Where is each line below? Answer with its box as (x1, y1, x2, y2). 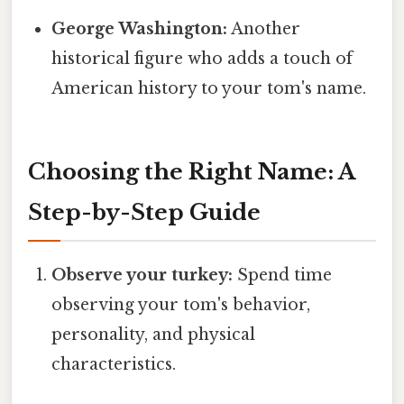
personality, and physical (51, 325, 256, 345)
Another (227, 19, 301, 40)
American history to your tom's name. (51, 78, 367, 99)
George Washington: (51, 19, 228, 40)
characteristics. (51, 354, 177, 375)
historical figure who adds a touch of (51, 49, 353, 69)
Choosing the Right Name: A (28, 159, 355, 186)
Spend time (233, 265, 333, 286)
